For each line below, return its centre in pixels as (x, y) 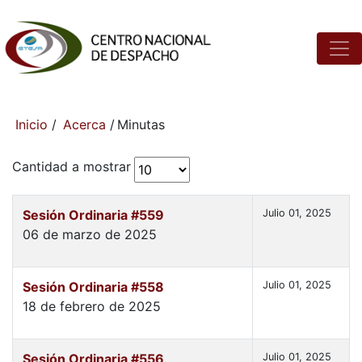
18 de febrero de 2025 (92, 307)
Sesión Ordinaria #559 (93, 215)
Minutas (141, 125)
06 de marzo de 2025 (90, 235)
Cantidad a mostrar (72, 167)
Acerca (84, 125)
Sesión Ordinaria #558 (93, 287)
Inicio (32, 125)
